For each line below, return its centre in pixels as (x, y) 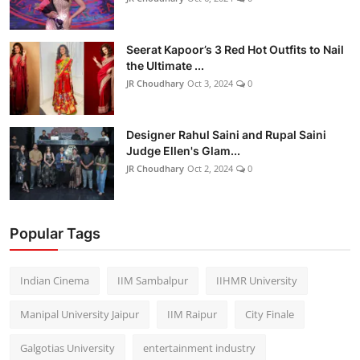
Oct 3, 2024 (210, 83)
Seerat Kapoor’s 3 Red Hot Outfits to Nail (235, 49)
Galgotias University (67, 348)
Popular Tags (55, 233)
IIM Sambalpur (153, 280)
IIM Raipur (192, 314)
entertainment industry (199, 348)
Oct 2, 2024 (210, 168)
